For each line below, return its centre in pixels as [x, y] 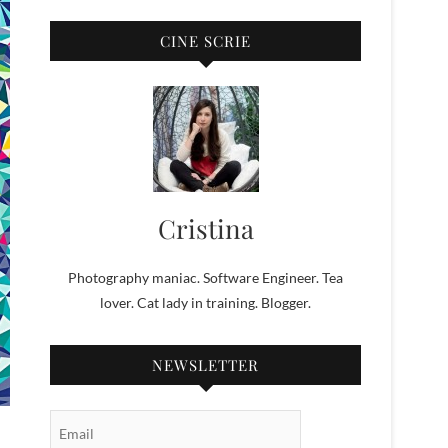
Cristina [205, 229]
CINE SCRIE [205, 41]
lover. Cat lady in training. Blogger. [205, 303]
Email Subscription [106, 421]
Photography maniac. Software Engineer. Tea [205, 278]
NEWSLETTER [205, 365]
